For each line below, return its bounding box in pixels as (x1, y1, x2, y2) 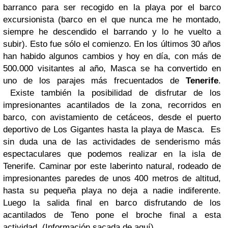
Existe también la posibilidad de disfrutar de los (3, 88, 221, 98)
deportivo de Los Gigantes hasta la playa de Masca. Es (3, 125, 221, 135)
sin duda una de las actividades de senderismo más (3, 137, 221, 147)
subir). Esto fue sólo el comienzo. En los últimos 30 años (3, 39, 221, 49)
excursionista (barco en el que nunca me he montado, (3, 15, 221, 25)
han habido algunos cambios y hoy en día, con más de (3, 51, 221, 62)
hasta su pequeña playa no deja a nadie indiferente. (3, 186, 221, 196)
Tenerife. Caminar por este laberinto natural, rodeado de (3, 161, 221, 172)
